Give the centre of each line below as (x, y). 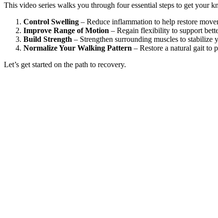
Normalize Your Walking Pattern (78, 48)
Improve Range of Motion (66, 30)
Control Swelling (51, 21)
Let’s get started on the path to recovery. (65, 64)
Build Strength (48, 39)
